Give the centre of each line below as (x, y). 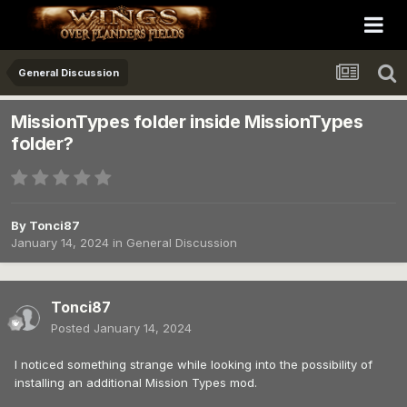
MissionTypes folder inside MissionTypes (187, 122)
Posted (72, 328)
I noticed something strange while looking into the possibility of (194, 365)
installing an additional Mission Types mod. (136, 383)
